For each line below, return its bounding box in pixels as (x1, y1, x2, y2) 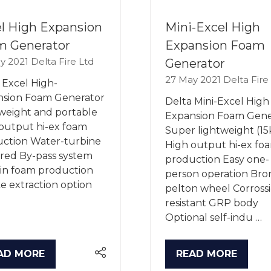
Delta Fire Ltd (31, 55, 94, 67)
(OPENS (175, 254, 214, 266)
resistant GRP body (165, 197, 258, 209)
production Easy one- (165, 153, 269, 165)
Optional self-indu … (165, 211, 262, 223)
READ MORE (176, 247, 237, 260)
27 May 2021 (165, 73, 223, 85)
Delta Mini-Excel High (165, 95, 269, 107)
